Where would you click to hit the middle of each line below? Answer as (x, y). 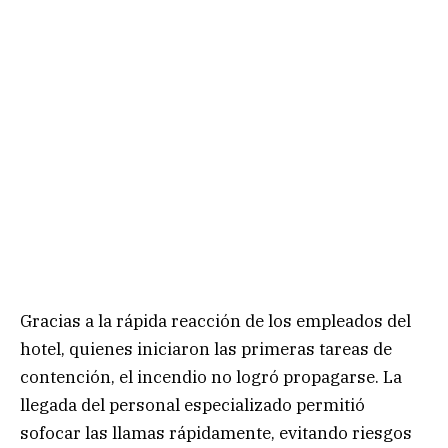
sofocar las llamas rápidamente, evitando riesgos (216, 433)
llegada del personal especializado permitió (192, 405)
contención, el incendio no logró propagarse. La (211, 377)
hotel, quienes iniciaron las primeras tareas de (206, 349)
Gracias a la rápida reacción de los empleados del (215, 321)
